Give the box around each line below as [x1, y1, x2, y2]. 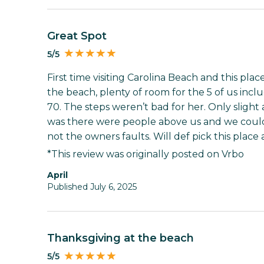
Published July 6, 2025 [47, 181, 137, 193]
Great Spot [55, 29, 107, 43]
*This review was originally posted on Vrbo [47, 148, 244, 160]
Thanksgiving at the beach [55, 232, 194, 245]
